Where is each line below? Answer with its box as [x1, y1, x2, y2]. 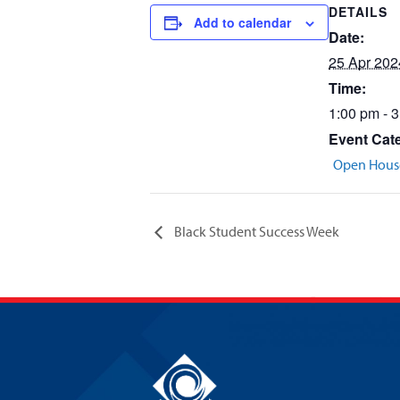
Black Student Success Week [171, 221, 339, 240]
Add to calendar [194, 13, 291, 31]
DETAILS [329, 3, 387, 21]
